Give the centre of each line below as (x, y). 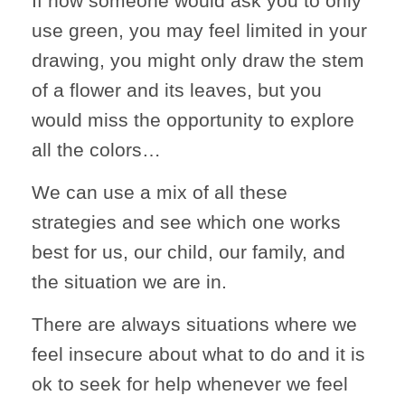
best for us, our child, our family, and (188, 251)
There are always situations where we (194, 324)
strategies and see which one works (186, 221)
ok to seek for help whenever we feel (190, 383)
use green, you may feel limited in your (199, 30)
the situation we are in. (129, 281)
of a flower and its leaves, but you (177, 89)
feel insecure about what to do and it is (198, 353)
